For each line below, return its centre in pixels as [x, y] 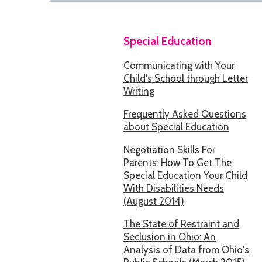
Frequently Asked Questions [185, 114]
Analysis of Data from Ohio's [186, 250]
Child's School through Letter [186, 78]
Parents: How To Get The [177, 163]
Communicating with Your [179, 65]
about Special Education [176, 127]
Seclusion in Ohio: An [170, 237]
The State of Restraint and [181, 224]
